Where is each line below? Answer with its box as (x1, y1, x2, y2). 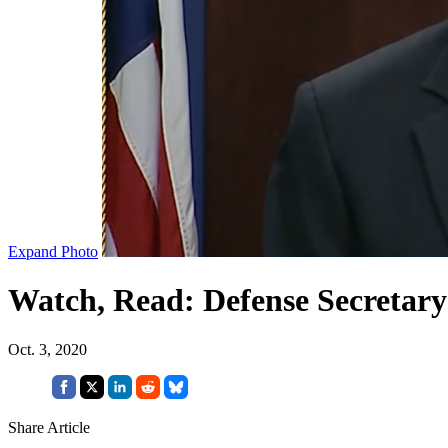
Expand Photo (8, 242, 98, 260)
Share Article (8, 418, 90, 436)
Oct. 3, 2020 (8, 340, 87, 358)
